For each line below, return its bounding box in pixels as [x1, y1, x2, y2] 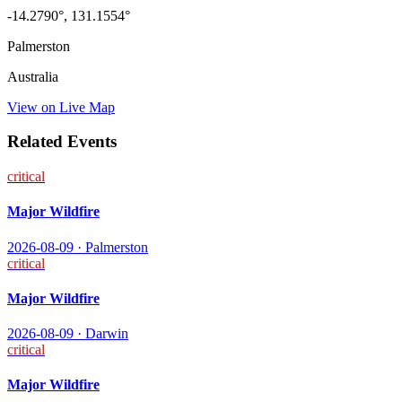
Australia [7, 68, 58, 84]
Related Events [7, 132, 117, 152]
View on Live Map [7, 99, 115, 115]
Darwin [85, 326, 128, 342]
